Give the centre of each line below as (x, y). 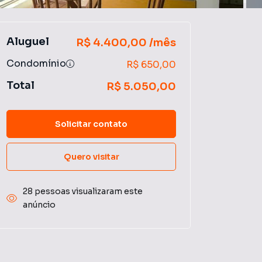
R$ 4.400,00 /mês (126, 43)
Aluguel (28, 42)
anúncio (39, 205)
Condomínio (36, 63)
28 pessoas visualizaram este (83, 191)
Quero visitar (91, 156)
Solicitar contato (91, 124)
